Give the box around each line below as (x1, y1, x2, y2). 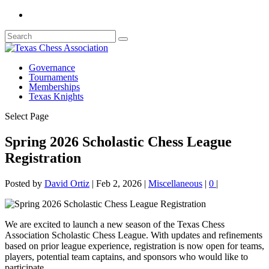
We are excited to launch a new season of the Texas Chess (5, 219, 225, 229)
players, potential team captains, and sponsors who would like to (5, 251, 248, 262)
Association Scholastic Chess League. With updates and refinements (5, 229, 262, 240)
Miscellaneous (148, 178, 202, 189)
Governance (29, 62, 75, 73)
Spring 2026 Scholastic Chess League (5, 133, 232, 150)
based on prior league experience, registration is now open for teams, (5, 240, 264, 251)
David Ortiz (44, 178, 89, 189)
